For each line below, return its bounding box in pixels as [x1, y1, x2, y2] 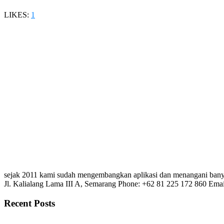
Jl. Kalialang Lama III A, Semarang [4, 179, 116, 188]
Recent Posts [4, 197, 55, 208]
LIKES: [4, 10, 31, 19]
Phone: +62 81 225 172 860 [118, 179, 206, 188]
